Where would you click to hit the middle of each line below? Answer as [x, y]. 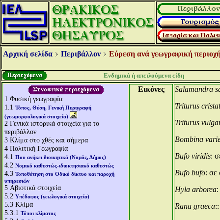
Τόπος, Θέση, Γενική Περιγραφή [53, 108]
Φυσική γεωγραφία [36, 99]
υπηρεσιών [17, 181]
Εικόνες [151, 89]
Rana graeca [195, 206]
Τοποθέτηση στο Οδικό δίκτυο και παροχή [65, 174]
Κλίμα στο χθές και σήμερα [49, 140]
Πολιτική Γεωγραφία [39, 148]
